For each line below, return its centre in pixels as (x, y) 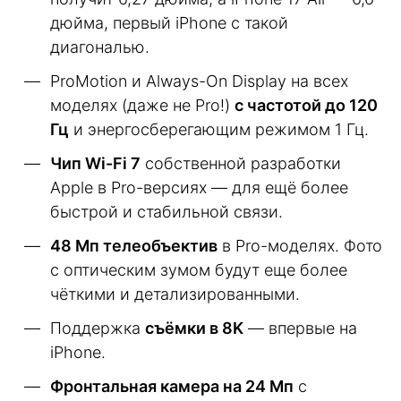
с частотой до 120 (306, 106)
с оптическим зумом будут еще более (199, 270)
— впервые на (300, 328)
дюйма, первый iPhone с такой (169, 23)
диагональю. (100, 47)
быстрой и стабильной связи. (166, 212)
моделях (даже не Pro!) (142, 106)
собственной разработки (241, 164)
